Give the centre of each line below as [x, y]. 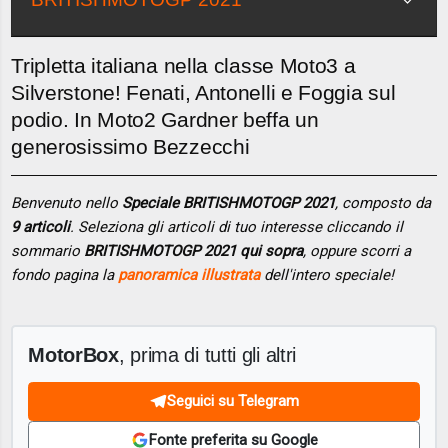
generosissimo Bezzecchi [130, 147]
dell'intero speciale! [327, 275]
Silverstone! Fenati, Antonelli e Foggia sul [203, 93]
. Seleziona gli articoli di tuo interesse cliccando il [237, 227]
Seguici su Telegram [233, 401]
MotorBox [73, 354]
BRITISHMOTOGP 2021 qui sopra [194, 251]
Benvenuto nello [67, 203]
